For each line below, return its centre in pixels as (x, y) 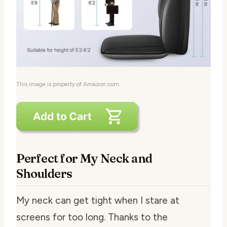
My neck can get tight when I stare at (98, 200)
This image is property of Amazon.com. (68, 84)
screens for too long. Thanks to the (92, 217)
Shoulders (44, 173)
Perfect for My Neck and (84, 158)
